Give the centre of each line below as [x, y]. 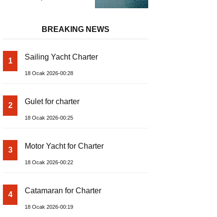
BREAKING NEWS [76, 29]
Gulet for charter [52, 101]
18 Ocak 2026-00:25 [49, 118]
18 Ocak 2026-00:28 [49, 73]
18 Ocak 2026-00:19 [49, 207]
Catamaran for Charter [63, 191]
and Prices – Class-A [46, 7]
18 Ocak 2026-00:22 [49, 162]
